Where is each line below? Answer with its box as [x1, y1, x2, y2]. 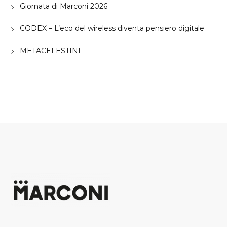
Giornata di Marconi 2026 [19, 2, 107, 11]
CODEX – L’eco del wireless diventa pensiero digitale [19, 24, 204, 33]
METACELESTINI [19, 46, 81, 56]
